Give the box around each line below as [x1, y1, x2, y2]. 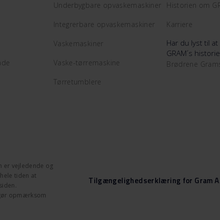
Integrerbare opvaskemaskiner [53, 20, 155, 29]
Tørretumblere [53, 77, 102, 86]
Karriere [166, 20, 193, 29]
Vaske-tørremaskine [53, 58, 120, 67]
